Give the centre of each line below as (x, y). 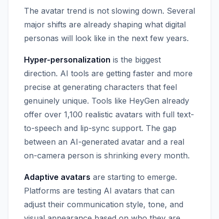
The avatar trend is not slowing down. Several (109, 11)
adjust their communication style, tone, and (104, 204)
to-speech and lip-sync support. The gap (100, 128)
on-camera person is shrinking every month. (107, 155)
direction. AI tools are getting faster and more (108, 73)
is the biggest (136, 60)
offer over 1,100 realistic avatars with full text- (109, 114)
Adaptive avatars (57, 177)
